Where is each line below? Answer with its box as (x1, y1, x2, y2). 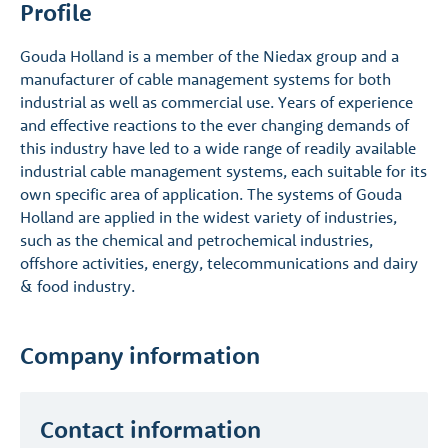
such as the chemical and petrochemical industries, (20, 230, 373, 250)
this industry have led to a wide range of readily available (20, 138, 416, 158)
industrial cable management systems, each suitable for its (20, 161, 427, 181)
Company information (20, 340, 260, 370)
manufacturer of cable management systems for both (20, 69, 391, 89)
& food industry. (20, 276, 135, 296)
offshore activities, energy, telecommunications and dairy (20, 253, 418, 273)
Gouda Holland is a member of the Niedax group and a (20, 46, 399, 66)
